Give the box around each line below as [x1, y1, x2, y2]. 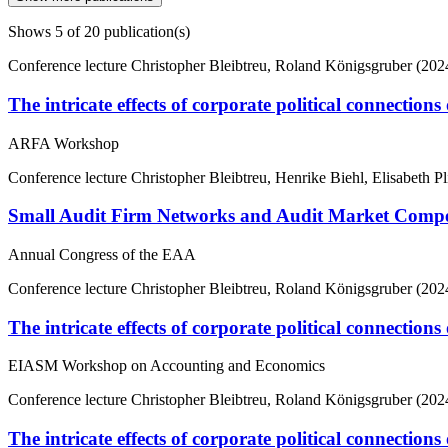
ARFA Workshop [8, 134, 119, 152]
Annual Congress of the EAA [8, 246, 196, 264]
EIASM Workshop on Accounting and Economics [8, 357, 325, 375]
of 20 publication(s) [63, 23, 190, 41]
